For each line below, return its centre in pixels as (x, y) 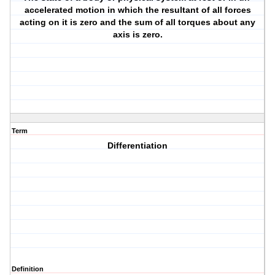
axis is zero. (137, 35)
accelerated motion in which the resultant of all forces (137, 10)
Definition (28, 269)
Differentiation (138, 146)
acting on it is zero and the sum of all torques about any (138, 22)
